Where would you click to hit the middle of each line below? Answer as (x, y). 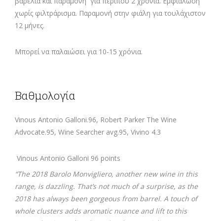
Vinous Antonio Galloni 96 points (68, 158)
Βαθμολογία (45, 96)
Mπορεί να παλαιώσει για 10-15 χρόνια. (79, 52)
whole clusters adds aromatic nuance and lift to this (101, 211)
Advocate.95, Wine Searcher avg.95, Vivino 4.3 (88, 132)
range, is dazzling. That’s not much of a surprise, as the (106, 186)
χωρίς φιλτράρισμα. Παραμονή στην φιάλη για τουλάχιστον (110, 13)
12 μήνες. (30, 26)
